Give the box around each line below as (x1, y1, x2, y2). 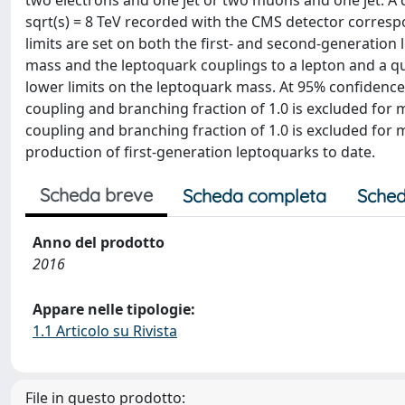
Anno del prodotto (33, 232, 165, 252)
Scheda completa (183, 184, 326, 207)
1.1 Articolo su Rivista (33, 321, 177, 341)
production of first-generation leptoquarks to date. (25, 142, 375, 162)
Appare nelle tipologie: (33, 299, 195, 319)
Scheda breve (40, 184, 153, 206)
